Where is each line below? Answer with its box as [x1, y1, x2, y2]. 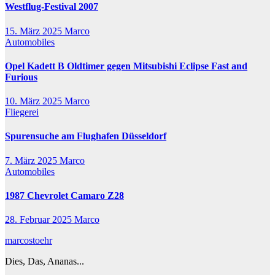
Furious [5, 71, 37, 82]
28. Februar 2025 [5, 214, 74, 225]
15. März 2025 [5, 25, 64, 36]
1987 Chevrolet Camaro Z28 [5, 190, 124, 201]
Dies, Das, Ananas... [5, 256, 84, 267]
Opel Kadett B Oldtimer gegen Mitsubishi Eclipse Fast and [5, 60, 247, 71]
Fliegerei [5, 107, 39, 118]
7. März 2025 [5, 155, 60, 166]
